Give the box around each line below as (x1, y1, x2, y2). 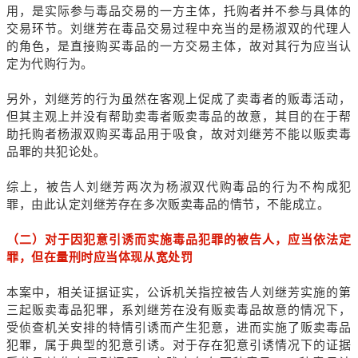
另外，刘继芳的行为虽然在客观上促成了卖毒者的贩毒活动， (6, 90, 352, 106)
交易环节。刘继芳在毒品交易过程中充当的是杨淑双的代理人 (6, 20, 352, 36)
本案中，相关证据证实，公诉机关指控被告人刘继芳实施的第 (6, 284, 352, 300)
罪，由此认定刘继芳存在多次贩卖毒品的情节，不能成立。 (6, 196, 330, 212)
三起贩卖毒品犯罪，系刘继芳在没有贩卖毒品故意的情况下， (6, 301, 352, 317)
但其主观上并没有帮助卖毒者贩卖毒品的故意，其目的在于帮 (6, 108, 352, 124)
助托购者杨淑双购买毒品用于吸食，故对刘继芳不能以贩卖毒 (6, 125, 352, 141)
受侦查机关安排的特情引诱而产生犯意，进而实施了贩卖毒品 (6, 319, 352, 335)
